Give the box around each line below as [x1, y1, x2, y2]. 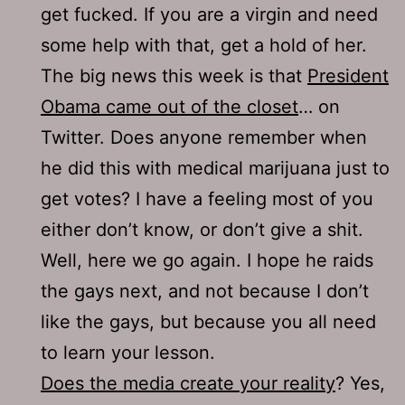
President [307, 64, 389, 87]
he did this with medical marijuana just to [41, 156, 390, 179]
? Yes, [335, 372, 385, 394]
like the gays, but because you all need [41, 310, 376, 333]
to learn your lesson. [41, 341, 215, 363]
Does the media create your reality [41, 372, 335, 394]
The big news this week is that [41, 64, 307, 87]
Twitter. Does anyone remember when [41, 126, 367, 148]
